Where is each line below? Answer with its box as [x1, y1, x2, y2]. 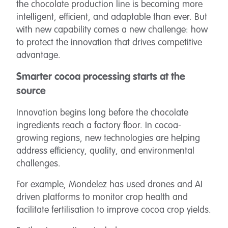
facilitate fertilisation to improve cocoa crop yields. [16, 206, 211, 215]
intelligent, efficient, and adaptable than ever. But [16, 13, 207, 22]
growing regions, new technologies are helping [16, 134, 200, 143]
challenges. [16, 159, 61, 168]
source [16, 87, 46, 97]
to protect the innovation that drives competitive [16, 38, 202, 47]
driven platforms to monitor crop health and [16, 193, 188, 202]
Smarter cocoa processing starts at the [16, 72, 185, 82]
